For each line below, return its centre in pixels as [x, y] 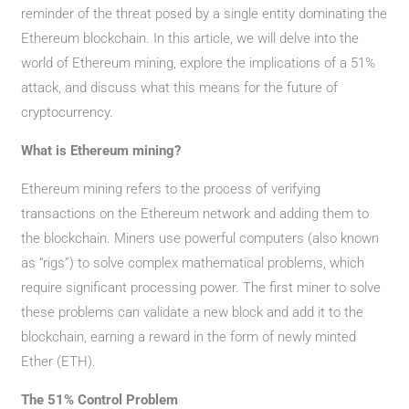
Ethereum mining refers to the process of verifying [171, 189]
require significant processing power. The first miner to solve [201, 288]
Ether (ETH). [59, 362]
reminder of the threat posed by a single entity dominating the [204, 14]
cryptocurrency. [68, 112]
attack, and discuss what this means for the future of [180, 88]
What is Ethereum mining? [101, 151]
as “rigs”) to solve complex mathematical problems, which [193, 263]
